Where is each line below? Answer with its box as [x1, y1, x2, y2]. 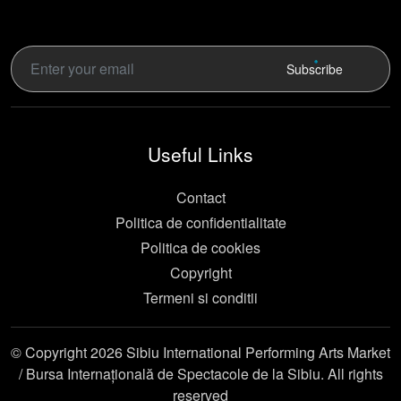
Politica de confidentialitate [115, 212, 286, 234]
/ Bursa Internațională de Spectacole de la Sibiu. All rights [18, 363, 383, 385]
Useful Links [148, 141, 253, 168]
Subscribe [286, 59, 343, 78]
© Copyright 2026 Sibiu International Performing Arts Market [11, 342, 390, 363]
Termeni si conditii [143, 287, 258, 309]
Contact [175, 187, 226, 209]
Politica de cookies [141, 237, 260, 259]
